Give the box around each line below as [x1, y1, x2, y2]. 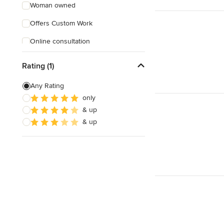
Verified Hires [30, 55, 72, 63]
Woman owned [30, 1, 75, 9]
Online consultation [30, 37, 90, 45]
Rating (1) [22, 60, 54, 71]
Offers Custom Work [30, 19, 92, 27]
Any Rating [30, 81, 64, 90]
